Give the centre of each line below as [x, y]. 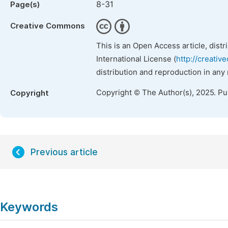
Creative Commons [48, 26]
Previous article [64, 152]
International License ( [136, 59]
